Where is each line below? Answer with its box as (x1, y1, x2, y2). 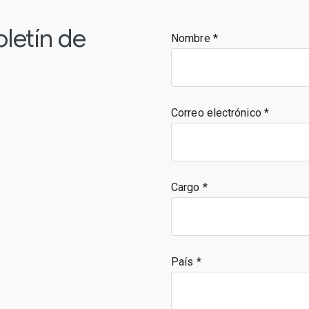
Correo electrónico (171, 106, 264, 119)
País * (171, 255, 201, 268)
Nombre (171, 32, 213, 45)
